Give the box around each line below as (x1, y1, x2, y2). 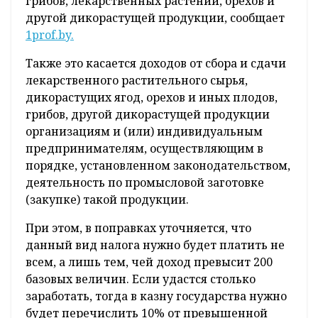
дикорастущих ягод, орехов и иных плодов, (26, 89, 278, 106)
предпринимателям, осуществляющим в (26, 141, 263, 157)
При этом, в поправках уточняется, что (26, 220, 251, 236)
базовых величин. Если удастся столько (26, 271, 256, 287)
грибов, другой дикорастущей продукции (26, 106, 270, 123)
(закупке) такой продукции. (26, 192, 189, 208)
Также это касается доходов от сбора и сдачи (26, 55, 286, 72)
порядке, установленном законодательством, (26, 158, 290, 174)
